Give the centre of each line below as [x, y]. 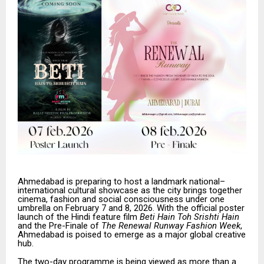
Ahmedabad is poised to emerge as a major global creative [132, 234]
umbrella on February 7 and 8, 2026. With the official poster [131, 208]
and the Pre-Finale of [60, 225]
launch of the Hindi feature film [79, 217]
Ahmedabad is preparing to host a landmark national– [121, 181]
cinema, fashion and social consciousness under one [121, 199]
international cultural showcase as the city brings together [130, 190]
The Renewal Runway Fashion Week [171, 225]
